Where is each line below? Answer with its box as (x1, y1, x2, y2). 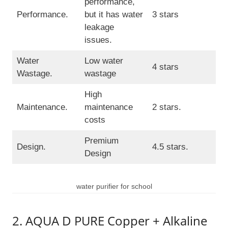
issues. (84, 35, 112, 45)
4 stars (152, 62, 179, 72)
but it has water (84, 10, 143, 20)
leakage (84, 22, 114, 33)
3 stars (152, 10, 179, 20)
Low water (84, 56, 123, 66)
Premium (84, 136, 119, 146)
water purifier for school (76, 183, 152, 191)
